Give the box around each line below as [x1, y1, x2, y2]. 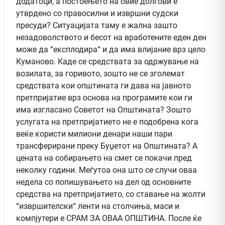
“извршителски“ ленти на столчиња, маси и [16, 201, 179, 211]
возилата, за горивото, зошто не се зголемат [16, 68, 185, 78]
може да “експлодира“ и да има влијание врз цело [16, 44, 205, 54]
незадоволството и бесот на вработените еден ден [16, 32, 206, 42]
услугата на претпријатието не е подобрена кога [16, 117, 198, 127]
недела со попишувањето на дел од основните [16, 177, 191, 187]
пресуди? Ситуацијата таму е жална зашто [16, 20, 177, 30]
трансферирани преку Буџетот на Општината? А [16, 141, 197, 151]
